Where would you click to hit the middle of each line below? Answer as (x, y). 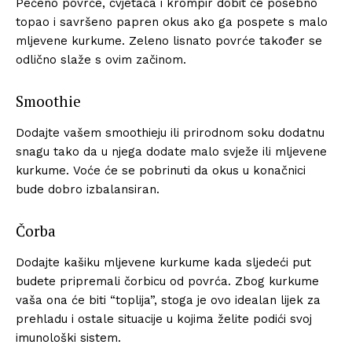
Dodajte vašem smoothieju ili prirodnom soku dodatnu (170, 132)
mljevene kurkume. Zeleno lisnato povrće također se (169, 40)
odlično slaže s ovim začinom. (101, 59)
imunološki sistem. (68, 337)
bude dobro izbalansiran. (88, 189)
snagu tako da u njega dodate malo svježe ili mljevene (171, 151)
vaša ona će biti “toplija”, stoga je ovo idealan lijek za (168, 300)
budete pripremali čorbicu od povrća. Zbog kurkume (167, 281)
